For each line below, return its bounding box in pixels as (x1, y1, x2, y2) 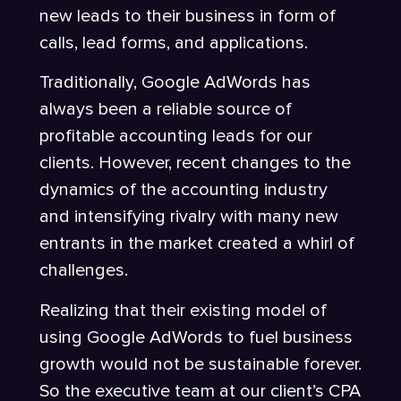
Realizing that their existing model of (39, 299, 327, 321)
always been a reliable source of (39, 98, 292, 121)
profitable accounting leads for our (39, 125, 312, 148)
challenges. (39, 260, 132, 282)
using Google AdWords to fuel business (39, 326, 353, 348)
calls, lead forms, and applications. (39, 32, 312, 54)
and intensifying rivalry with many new (39, 206, 338, 228)
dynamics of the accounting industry (39, 179, 328, 201)
